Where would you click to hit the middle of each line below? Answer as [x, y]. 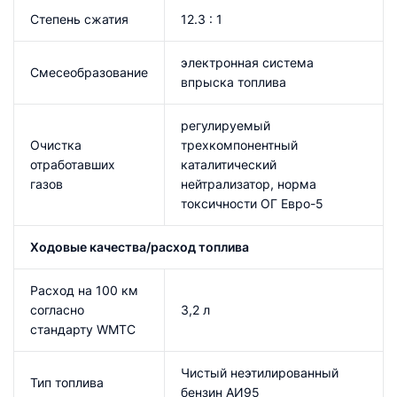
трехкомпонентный [239, 144]
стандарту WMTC [83, 329]
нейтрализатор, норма [249, 183]
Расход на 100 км [84, 290]
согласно [57, 309]
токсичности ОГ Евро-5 [252, 203]
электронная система [247, 62]
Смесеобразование [89, 72]
